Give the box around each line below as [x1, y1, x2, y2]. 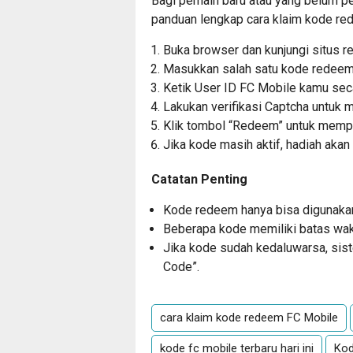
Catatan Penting [151, 172, 247, 188]
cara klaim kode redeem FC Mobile [160, 310, 338, 325]
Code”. [163, 259, 199, 275]
